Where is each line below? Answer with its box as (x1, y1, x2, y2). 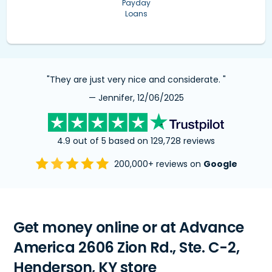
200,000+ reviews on (114, 158, 203, 171)
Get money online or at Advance (13, 217, 245, 237)
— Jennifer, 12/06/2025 (88, 91, 184, 104)
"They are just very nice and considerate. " (46, 73, 226, 86)
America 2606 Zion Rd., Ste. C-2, (13, 237, 240, 257)
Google (203, 158, 237, 171)
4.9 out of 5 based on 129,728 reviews (57, 134, 215, 147)
